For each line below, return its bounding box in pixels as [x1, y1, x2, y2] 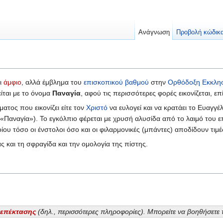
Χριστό [86, 104, 108, 112]
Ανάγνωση [138, 28, 170, 36]
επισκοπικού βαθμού [84, 78, 149, 87]
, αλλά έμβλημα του [21, 78, 84, 87]
